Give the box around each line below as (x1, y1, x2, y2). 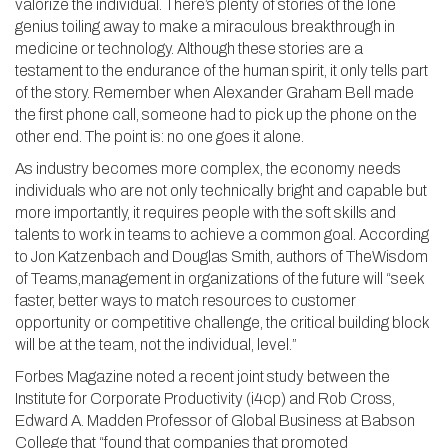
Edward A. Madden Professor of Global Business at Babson (15, 412, 415, 429)
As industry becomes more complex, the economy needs (15, 160, 401, 177)
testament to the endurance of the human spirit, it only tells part (15, 62, 428, 79)
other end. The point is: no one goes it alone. (15, 128, 304, 145)
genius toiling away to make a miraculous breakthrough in (15, 18, 395, 35)
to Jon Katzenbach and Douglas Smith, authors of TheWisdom (15, 248, 428, 265)
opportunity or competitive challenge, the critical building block (15, 314, 429, 331)
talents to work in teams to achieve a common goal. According (15, 226, 429, 243)
